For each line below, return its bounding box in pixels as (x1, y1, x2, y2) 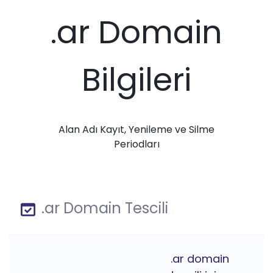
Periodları (113, 137, 160, 152)
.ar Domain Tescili (38, 198, 168, 219)
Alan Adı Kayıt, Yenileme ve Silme (58, 122, 214, 137)
